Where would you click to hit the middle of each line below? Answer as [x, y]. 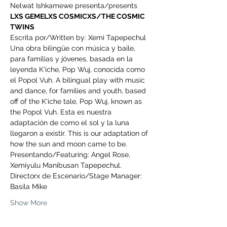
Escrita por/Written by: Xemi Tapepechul [78, 38]
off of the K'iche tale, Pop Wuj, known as [77, 102]
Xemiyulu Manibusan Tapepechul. [66, 165]
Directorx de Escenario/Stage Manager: [77, 176]
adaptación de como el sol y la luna [71, 123]
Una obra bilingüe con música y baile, [74, 48]
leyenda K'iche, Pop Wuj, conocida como [79, 70]
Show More [29, 203]
